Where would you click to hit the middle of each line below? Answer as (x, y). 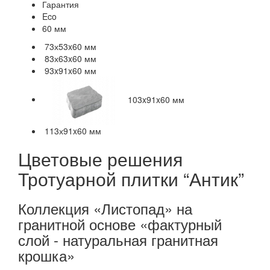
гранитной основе (79, 224)
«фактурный (181, 224)
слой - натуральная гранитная (118, 239)
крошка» (46, 255)
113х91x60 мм (72, 130)
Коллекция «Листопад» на (105, 208)
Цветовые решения (100, 159)
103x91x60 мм (155, 99)
